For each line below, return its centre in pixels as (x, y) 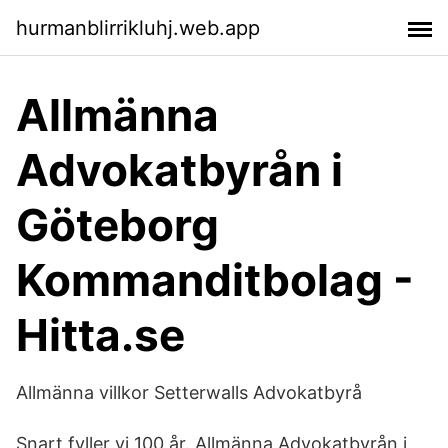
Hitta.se (100, 335)
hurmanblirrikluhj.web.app (138, 27)
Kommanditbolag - (215, 280)
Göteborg (117, 225)
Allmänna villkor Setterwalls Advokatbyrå (189, 392)
